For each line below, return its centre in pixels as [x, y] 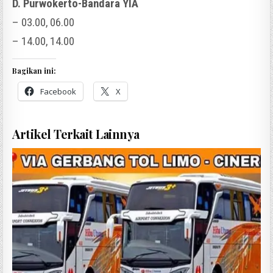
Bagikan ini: [34, 70]
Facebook [58, 91]
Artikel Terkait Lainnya [76, 133]
